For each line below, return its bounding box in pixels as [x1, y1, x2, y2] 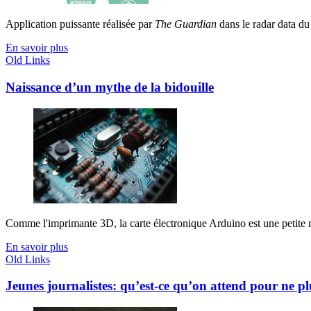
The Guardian [155, 18, 217, 31]
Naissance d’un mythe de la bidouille [6, 79, 214, 94]
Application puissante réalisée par [6, 18, 155, 31]
